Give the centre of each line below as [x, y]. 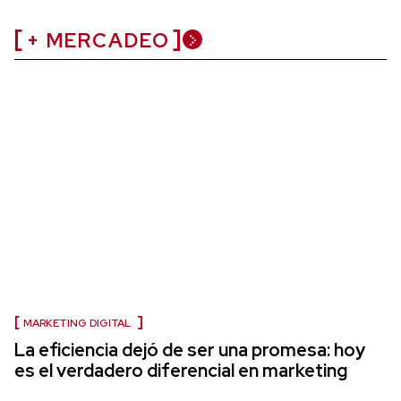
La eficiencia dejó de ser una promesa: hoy [190, 350]
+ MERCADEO [98, 40]
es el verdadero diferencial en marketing [181, 370]
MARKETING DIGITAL [78, 323]
